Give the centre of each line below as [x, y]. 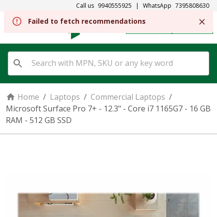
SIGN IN [197, 27]
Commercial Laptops [128, 97]
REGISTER [154, 27]
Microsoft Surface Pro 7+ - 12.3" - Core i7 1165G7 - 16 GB [108, 108]
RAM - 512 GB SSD [39, 120]
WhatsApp [157, 6]
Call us [85, 6]
